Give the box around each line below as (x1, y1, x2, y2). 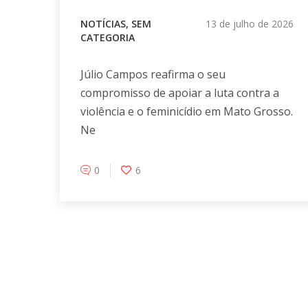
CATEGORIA (80, 31, 135, 45)
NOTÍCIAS (80, 17, 126, 31)
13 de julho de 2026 (205, 17, 294, 31)
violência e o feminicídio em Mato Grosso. (80, 104, 293, 120)
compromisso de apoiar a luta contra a (80, 85, 279, 101)
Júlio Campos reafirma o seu (80, 67, 225, 82)
